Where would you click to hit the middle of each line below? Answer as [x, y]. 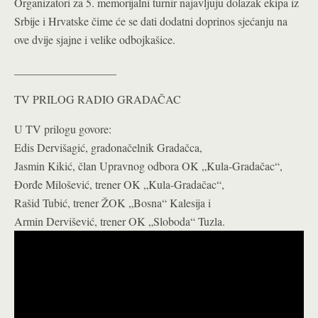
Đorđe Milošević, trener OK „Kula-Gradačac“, [119, 185]
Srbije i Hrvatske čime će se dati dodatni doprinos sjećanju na [151, 21]
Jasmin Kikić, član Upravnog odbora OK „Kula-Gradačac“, [148, 166]
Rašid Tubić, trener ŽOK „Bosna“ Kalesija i [113, 203]
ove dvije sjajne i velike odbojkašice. [95, 40]
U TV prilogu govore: [63, 129]
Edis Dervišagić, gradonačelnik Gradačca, [108, 148]
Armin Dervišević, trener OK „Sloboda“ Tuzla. [120, 221]
